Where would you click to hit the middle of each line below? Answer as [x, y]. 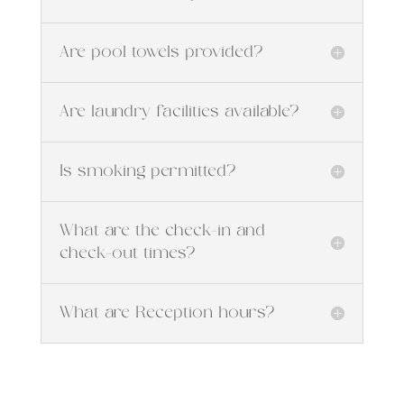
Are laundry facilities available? [179, 111]
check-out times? [127, 253]
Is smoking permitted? [147, 171]
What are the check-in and [162, 230]
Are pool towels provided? [161, 52]
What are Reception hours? [167, 312]
